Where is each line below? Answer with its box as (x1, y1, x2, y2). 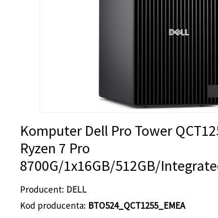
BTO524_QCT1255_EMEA (88, 200, 185, 211)
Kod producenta (20, 200, 84, 211)
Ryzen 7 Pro (20, 139, 90, 157)
